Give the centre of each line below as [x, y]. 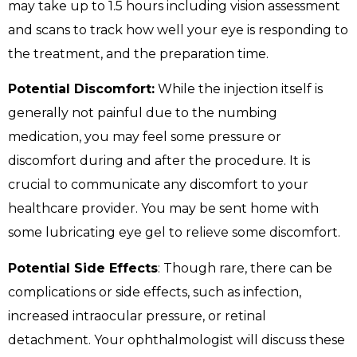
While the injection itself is [239, 89]
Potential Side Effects [83, 268]
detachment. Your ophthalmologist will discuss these [177, 339]
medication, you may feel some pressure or [145, 137]
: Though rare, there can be [245, 268]
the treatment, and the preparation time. [138, 54]
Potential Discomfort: [81, 89]
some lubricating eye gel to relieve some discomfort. [174, 233]
